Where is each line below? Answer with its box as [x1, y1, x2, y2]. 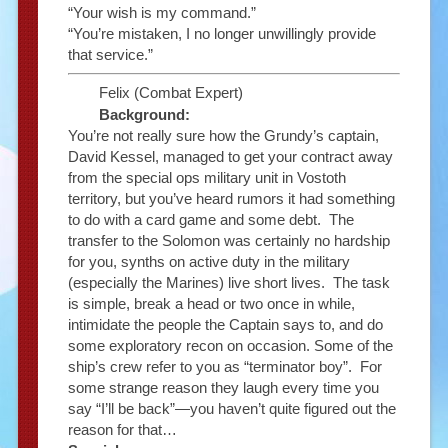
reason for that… [67, 421, 177, 439]
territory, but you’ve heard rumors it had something [67, 190, 395, 208]
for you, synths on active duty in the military [67, 253, 350, 271]
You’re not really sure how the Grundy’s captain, [67, 127, 379, 145]
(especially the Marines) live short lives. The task [67, 274, 390, 292]
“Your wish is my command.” [67, 4, 256, 22]
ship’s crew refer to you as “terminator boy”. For [67, 358, 382, 376]
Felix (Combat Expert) [98, 84, 243, 102]
